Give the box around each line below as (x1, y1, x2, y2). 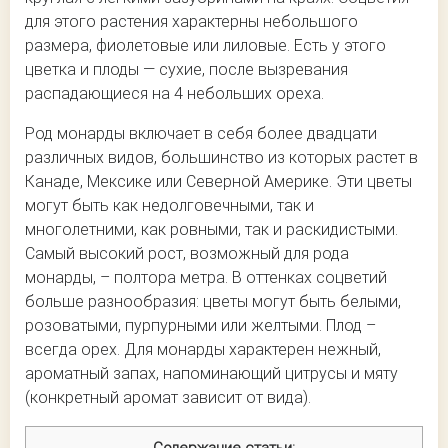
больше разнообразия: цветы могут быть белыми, (25, 292, 401, 312)
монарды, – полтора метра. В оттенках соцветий (25, 268, 387, 288)
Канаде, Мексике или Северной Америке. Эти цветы (25, 172, 412, 192)
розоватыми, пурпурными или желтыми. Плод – (25, 316, 376, 336)
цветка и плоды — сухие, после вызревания (25, 60, 348, 80)
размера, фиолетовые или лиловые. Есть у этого (25, 36, 386, 56)
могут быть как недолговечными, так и (25, 196, 314, 216)
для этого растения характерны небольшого (25, 12, 358, 32)
